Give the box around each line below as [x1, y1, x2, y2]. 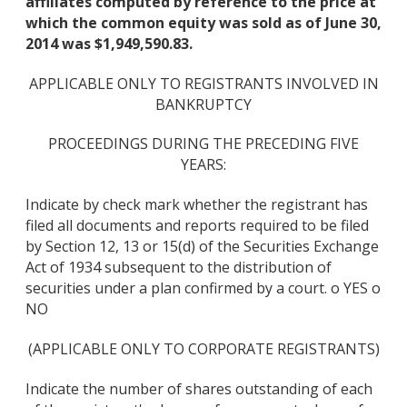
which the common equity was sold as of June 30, [25, 12, 382, 33]
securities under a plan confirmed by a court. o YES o [25, 278, 381, 299]
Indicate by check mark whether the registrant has [25, 194, 368, 215]
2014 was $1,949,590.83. [25, 33, 193, 54]
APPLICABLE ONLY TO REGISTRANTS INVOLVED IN [28, 73, 379, 94]
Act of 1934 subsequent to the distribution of [25, 257, 332, 278]
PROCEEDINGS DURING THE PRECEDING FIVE [48, 134, 359, 154]
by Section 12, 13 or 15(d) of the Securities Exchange [25, 236, 379, 257]
